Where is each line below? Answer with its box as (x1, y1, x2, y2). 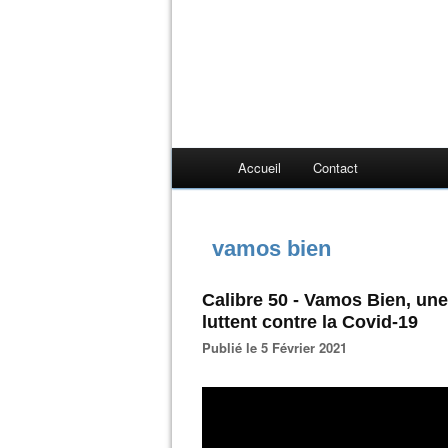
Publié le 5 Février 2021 (211, 338, 347, 357)
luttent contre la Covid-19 (202, 312, 418, 332)
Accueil (238, 158, 281, 177)
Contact (313, 158, 358, 177)
